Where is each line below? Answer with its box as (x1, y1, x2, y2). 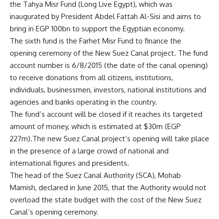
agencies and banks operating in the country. (10, 97, 157, 107)
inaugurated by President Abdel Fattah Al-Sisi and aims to (10, 12, 201, 21)
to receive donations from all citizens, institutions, (10, 73, 173, 82)
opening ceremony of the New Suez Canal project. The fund (10, 48, 208, 58)
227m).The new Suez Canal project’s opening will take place (10, 134, 209, 143)
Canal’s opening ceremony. (10, 207, 98, 217)
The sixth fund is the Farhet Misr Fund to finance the (10, 36, 181, 45)
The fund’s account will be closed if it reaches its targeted (10, 109, 202, 119)
